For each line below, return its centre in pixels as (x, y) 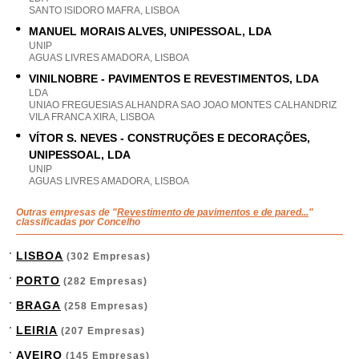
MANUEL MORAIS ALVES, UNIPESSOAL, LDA (150, 31)
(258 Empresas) (105, 306)
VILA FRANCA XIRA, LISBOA (92, 117)
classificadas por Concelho (78, 222)
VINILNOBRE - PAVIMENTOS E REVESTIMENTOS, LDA (174, 79)
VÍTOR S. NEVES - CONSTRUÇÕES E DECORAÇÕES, (169, 138)
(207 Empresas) (101, 331)
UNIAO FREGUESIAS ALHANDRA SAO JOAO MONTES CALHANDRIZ (183, 105)
